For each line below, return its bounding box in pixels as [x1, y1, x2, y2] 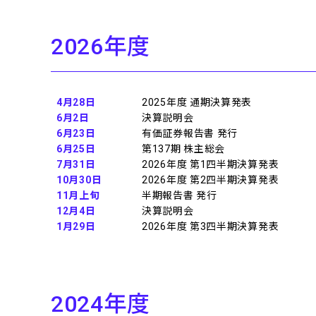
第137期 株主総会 [142, 143, 226, 154]
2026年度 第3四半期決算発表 [142, 221, 279, 232]
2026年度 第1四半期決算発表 [142, 159, 279, 170]
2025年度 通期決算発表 [142, 97, 253, 108]
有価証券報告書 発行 [142, 128, 238, 139]
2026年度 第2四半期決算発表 [142, 174, 279, 186]
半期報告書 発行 [142, 190, 217, 201]
